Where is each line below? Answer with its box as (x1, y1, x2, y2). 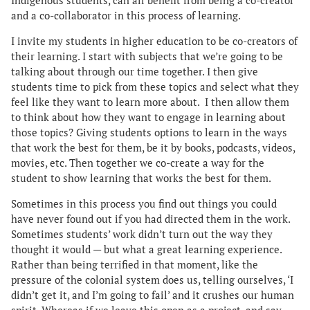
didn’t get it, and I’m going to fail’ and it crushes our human (11, 288, 294, 302)
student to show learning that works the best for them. (11, 171, 273, 185)
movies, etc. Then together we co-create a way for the (11, 156, 264, 170)
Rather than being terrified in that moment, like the (11, 257, 258, 271)
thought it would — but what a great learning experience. (11, 242, 282, 256)
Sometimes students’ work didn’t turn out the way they (11, 227, 273, 241)
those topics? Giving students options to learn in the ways (11, 125, 287, 139)
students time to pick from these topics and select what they (11, 80, 299, 93)
